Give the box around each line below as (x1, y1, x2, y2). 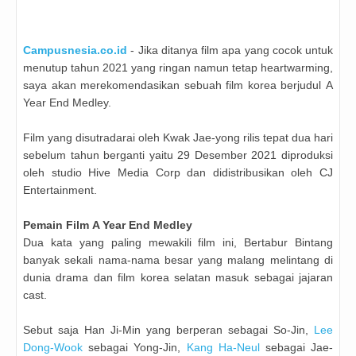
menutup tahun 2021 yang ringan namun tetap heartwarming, (23, 61, 333, 75)
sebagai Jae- (259, 341, 334, 354)
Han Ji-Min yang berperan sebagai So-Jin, (84, 323, 314, 337)
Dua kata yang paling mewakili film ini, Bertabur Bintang (23, 236, 333, 250)
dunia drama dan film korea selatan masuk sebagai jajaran (23, 271, 333, 284)
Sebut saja (23, 323, 84, 337)
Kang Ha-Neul (186, 341, 260, 354)
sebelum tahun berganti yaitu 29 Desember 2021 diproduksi (23, 149, 333, 162)
